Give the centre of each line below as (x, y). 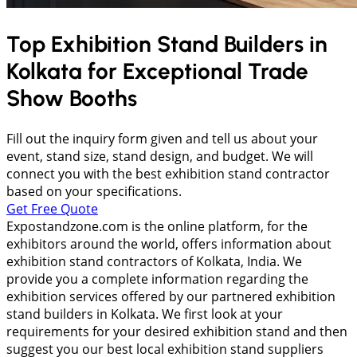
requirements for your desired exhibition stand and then (177, 332)
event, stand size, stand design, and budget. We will (160, 157)
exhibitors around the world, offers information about (169, 244)
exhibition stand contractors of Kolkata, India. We (154, 262)
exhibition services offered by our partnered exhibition (171, 297)
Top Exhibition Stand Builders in (167, 44)
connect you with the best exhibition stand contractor (168, 174)
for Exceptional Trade (198, 71)
